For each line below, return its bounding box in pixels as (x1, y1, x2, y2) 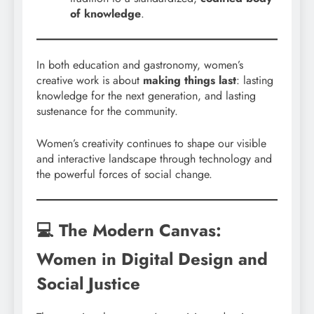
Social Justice (36, 271, 140, 296)
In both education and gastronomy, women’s (36, 57, 243, 74)
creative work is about (36, 72, 143, 89)
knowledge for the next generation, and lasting (36, 88, 256, 104)
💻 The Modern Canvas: (36, 218, 221, 243)
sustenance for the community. (36, 103, 178, 120)
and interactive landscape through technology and (36, 151, 272, 168)
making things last (143, 72, 236, 89)
